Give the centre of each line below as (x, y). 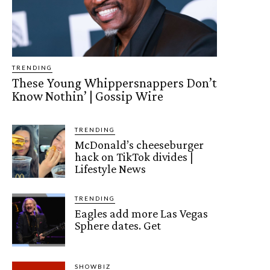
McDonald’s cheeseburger (140, 145)
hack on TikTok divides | (134, 157)
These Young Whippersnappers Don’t (115, 83)
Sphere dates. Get (118, 226)
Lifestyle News (111, 169)
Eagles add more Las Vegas (142, 214)
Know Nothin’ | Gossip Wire (88, 96)
